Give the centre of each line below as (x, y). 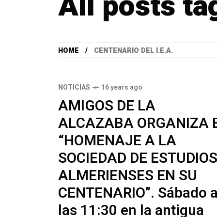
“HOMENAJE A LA (117, 141)
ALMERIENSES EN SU (128, 176)
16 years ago (122, 88)
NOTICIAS (74, 88)
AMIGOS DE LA (107, 106)
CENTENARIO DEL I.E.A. (133, 51)
